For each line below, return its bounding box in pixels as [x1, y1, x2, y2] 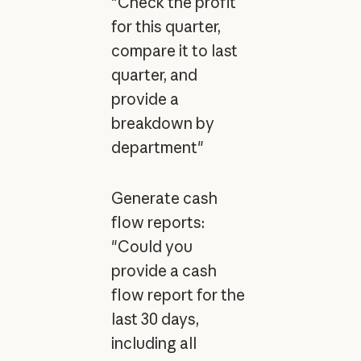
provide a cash [110, 261, 217, 281]
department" [110, 138, 204, 158]
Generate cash [110, 189, 218, 209]
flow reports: [110, 213, 205, 233]
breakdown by [110, 114, 214, 134]
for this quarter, [110, 17, 221, 37]
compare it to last [110, 41, 238, 61]
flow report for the [110, 285, 245, 305]
